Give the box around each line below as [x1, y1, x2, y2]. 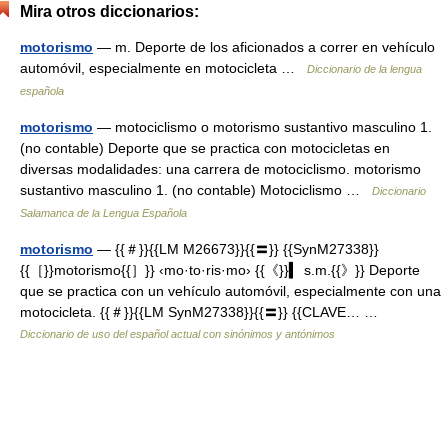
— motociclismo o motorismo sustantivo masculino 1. [93, 119, 432, 135]
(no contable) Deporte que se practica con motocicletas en [20, 140, 390, 156]
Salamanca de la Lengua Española [20, 207, 187, 219]
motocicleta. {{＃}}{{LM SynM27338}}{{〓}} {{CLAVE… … [20, 304, 386, 320]
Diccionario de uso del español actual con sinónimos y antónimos [20, 328, 335, 340]
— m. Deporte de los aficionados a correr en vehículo [93, 39, 435, 55]
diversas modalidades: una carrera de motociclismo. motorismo [20, 161, 421, 177]
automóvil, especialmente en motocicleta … [20, 60, 307, 76]
